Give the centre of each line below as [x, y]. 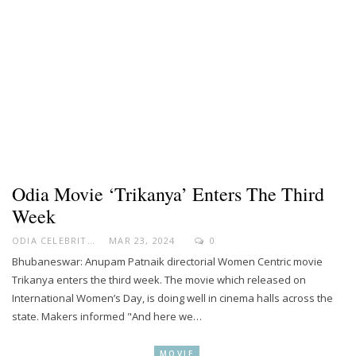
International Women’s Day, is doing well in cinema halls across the [172, 298]
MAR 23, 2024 [142, 241]
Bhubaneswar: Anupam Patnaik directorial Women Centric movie [167, 262]
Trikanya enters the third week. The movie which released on [159, 280]
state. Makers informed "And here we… [107, 317]
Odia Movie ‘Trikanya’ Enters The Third [168, 194]
